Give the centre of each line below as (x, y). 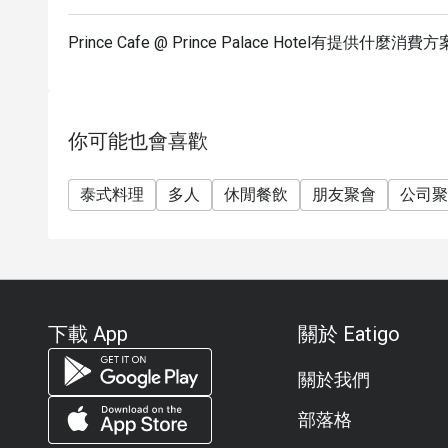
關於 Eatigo (348, 334)
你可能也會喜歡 (138, 141)
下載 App (88, 334)
